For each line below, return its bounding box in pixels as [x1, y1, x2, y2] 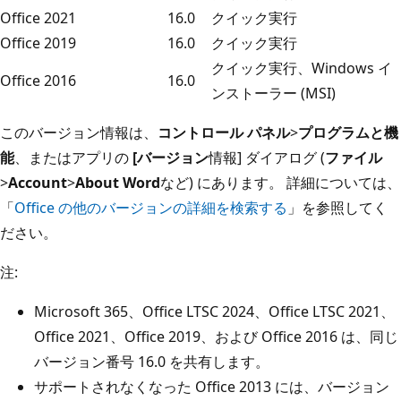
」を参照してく [287, 197, 388, 218]
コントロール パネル [158, 122, 290, 142]
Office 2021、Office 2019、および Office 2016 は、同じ [34, 326, 398, 346]
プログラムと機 [298, 122, 398, 142]
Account [8, 172, 67, 192]
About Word [75, 172, 160, 192]
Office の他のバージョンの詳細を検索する [14, 197, 287, 218]
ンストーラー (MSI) [211, 82, 336, 103]
